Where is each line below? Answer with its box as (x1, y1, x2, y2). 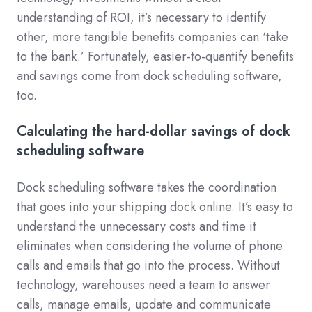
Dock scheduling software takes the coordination (17, 178, 276, 196)
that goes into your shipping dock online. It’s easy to (17, 197, 293, 216)
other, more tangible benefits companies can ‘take (17, 27, 288, 46)
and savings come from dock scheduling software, (17, 66, 282, 85)
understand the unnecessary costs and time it (17, 217, 256, 235)
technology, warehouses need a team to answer (17, 275, 270, 294)
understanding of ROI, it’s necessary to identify (17, 8, 266, 26)
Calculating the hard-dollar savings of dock (17, 120, 290, 141)
